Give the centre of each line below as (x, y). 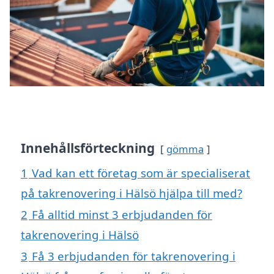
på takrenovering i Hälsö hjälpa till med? (131, 193)
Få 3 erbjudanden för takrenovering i (134, 256)
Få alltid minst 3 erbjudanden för (122, 215)
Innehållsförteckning (88, 148)
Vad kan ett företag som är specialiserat (141, 173)
